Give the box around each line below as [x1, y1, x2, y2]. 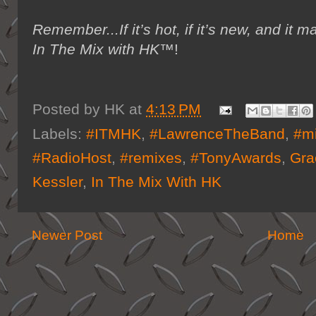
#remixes [120, 149, 182, 166]
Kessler [32, 173, 83, 190]
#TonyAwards [190, 149, 281, 166]
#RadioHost [32, 149, 111, 166]
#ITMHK [86, 125, 141, 142]
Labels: [32, 125, 86, 142]
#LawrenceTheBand [150, 125, 285, 142]
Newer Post [32, 227, 102, 243]
